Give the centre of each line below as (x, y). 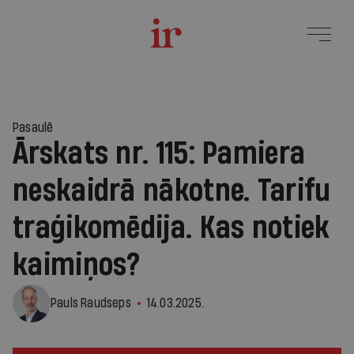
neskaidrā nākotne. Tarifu (172, 191)
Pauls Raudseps (91, 303)
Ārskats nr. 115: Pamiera (159, 154)
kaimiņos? (77, 265)
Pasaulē (33, 128)
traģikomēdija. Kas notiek (171, 228)
